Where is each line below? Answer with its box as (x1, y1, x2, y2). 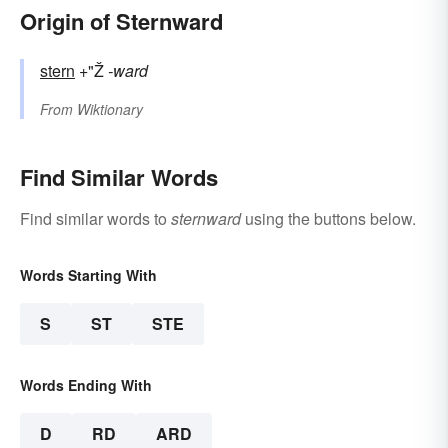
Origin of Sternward (20, 4, 223, 37)
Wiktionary (77, 98, 143, 119)
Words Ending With (20, 374, 152, 395)
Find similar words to (20, 206, 171, 230)
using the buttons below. (241, 206, 416, 230)
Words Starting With (20, 264, 157, 285)
